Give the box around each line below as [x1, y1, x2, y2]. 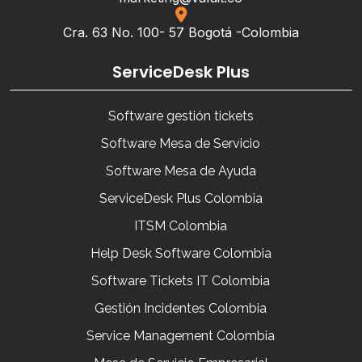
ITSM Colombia [134, 218, 228, 234]
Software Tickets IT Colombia [91, 273, 271, 289]
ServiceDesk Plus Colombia [99, 191, 263, 207]
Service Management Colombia [86, 328, 276, 344]
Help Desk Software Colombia [90, 246, 271, 262]
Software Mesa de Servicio [101, 136, 261, 152]
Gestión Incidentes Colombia [95, 301, 267, 317]
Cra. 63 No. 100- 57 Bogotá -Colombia [63, 24, 299, 41]
